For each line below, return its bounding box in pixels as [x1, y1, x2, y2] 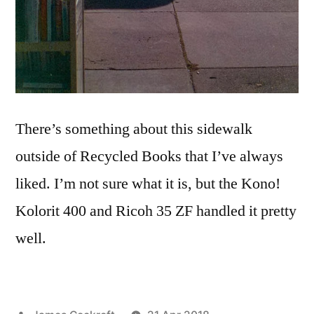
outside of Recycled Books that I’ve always [15, 146, 283, 166]
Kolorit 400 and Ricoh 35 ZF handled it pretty [15, 200, 296, 221]
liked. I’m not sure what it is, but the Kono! [15, 173, 280, 193]
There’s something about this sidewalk [15, 118, 252, 139]
